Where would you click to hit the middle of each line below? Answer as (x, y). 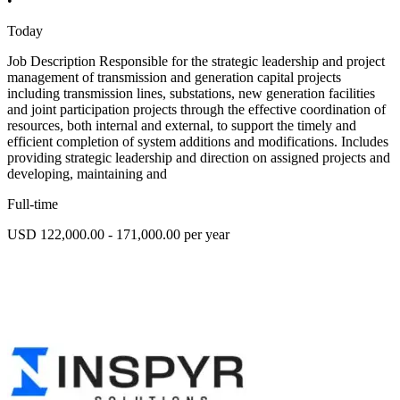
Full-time (33, 204)
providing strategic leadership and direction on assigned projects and (199, 157)
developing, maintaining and (87, 173)
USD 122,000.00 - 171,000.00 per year (118, 234)
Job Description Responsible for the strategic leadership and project (196, 61)
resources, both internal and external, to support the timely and (182, 125)
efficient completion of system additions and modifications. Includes (198, 141)
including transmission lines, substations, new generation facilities (191, 93)
